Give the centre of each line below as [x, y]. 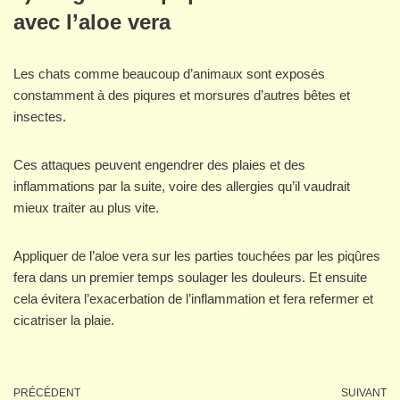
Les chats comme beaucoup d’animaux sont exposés [169, 74]
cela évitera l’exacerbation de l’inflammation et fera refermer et [193, 299]
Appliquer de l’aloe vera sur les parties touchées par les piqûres [197, 256]
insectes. [40, 117]
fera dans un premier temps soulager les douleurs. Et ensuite [190, 278]
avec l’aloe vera [92, 22]
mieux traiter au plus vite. [86, 208]
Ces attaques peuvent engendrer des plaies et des [159, 165]
